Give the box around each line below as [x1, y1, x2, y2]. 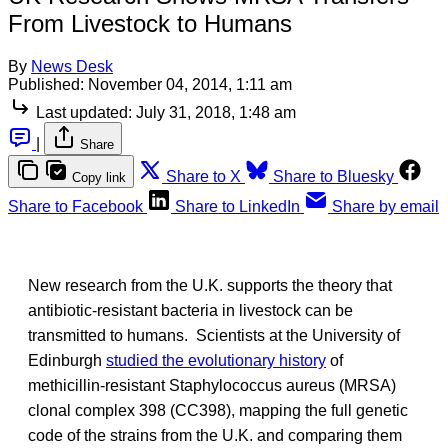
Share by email [332, 197, 439, 215]
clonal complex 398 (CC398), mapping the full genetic [28, 401, 408, 419]
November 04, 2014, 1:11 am [88, 75, 292, 93]
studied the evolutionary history [106, 351, 326, 369]
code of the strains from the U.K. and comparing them [28, 426, 402, 444]
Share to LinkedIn [175, 197, 300, 215]
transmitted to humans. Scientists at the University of [28, 326, 400, 344]
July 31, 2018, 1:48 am [136, 103, 296, 121]
